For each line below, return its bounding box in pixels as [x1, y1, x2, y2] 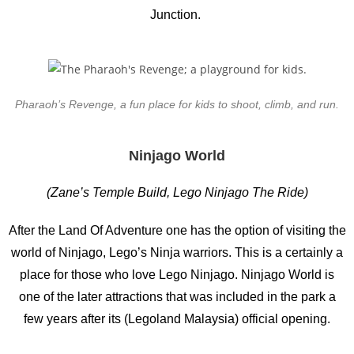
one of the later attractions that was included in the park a [18, 289, 336, 303]
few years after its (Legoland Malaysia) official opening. [24, 311, 330, 326]
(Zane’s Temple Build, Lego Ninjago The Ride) [46, 185, 308, 199]
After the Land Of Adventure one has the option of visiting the [8, 223, 346, 237]
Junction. [150, 7, 204, 21]
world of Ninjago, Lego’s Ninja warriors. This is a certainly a [11, 245, 343, 259]
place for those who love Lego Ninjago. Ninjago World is [20, 267, 334, 281]
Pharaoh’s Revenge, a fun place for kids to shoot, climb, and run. [15, 97, 339, 111]
